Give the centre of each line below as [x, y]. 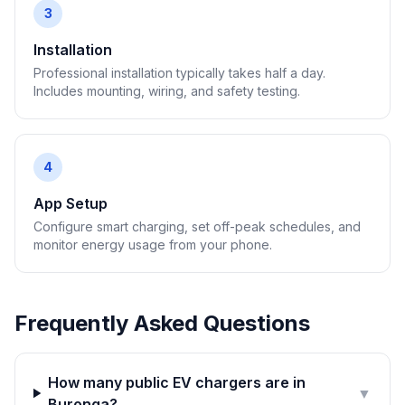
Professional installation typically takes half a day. [179, 73]
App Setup [71, 203]
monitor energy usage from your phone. [153, 245]
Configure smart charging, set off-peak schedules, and [197, 226]
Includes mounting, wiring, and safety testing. [167, 91]
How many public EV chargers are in [177, 382]
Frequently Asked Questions [162, 323]
